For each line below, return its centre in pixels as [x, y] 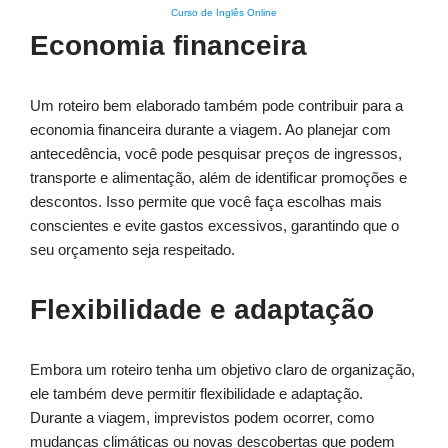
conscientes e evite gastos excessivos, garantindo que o [214, 226]
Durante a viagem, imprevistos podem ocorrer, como [202, 418]
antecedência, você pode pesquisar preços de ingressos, [216, 154]
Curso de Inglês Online [224, 13]
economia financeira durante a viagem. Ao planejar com [210, 130]
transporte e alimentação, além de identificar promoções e [218, 178]
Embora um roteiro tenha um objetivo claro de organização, [222, 370]
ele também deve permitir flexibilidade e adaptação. [196, 394]
